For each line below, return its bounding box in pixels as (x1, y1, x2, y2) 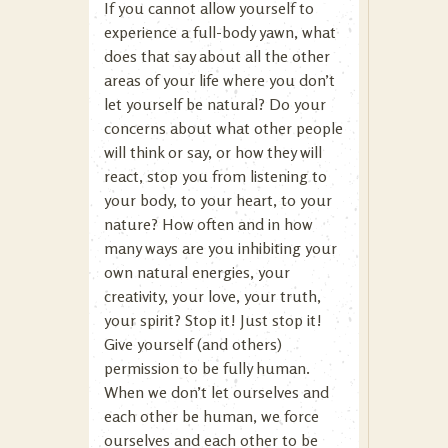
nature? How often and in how (104, 214, 312, 234)
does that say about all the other (104, 46, 330, 66)
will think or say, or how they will (104, 142, 322, 162)
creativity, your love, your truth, (104, 286, 321, 306)
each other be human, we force (104, 406, 319, 426)
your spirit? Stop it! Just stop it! (104, 310, 322, 330)
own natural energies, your (104, 262, 290, 282)
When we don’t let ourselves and (104, 382, 329, 402)
